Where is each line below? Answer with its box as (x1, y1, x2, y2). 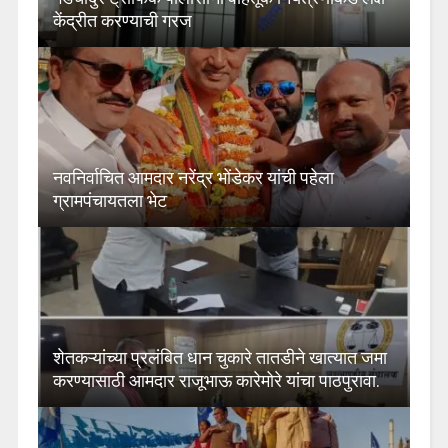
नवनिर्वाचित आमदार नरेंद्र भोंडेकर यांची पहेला (52, 167, 334, 189)
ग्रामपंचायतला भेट (52, 190, 167, 212)
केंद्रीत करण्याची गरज (52, 10, 192, 32)
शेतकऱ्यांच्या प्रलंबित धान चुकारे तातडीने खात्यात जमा (52, 347, 387, 369)
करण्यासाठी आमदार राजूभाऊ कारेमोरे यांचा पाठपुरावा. (52, 370, 380, 392)
